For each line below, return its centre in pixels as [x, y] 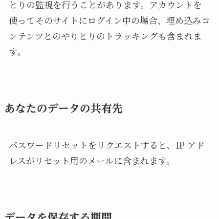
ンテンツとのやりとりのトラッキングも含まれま [105, 35]
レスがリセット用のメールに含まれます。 [92, 160]
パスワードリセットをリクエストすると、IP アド [107, 144]
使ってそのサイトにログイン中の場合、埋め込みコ [109, 20]
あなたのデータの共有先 [63, 108]
